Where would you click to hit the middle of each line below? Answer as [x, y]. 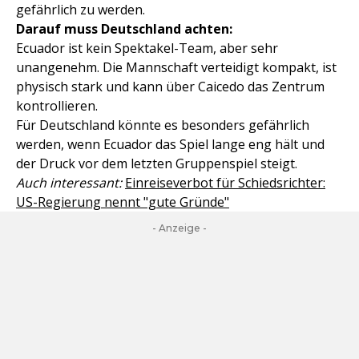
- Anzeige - [179, 228]
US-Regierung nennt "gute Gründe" [123, 202]
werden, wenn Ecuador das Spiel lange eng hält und [170, 145]
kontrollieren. [57, 106]
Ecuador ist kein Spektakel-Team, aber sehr [147, 48]
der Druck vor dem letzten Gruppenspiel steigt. [157, 164]
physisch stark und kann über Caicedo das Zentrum [170, 87]
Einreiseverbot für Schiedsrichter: [225, 183]
